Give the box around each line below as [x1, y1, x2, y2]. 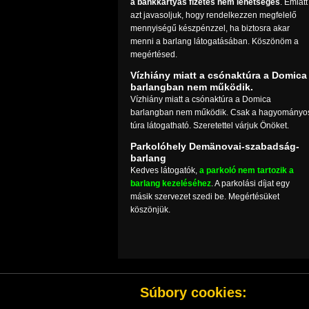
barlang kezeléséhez [130, 179, 211, 188]
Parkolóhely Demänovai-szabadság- [130, 141, 299, 152]
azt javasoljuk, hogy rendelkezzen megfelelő [130, 10, 297, 20]
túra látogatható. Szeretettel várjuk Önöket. [130, 121, 289, 130]
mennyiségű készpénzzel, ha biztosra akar [130, 23, 290, 33]
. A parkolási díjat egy [210, 179, 290, 188]
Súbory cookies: [139, 285, 247, 300]
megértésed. [130, 50, 177, 59]
